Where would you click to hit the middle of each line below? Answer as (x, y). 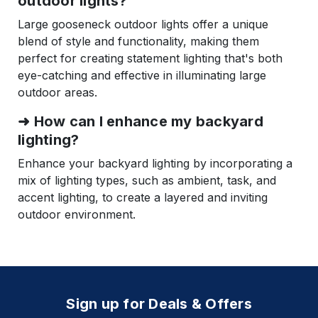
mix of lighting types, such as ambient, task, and (147, 181)
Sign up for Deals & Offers (159, 304)
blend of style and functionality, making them (138, 42)
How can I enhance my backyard (148, 122)
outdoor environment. (77, 215)
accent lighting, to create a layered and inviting (143, 198)
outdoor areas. (57, 93)
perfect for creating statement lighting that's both (150, 59)
